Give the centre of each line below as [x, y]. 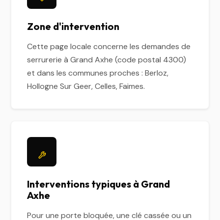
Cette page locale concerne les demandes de [109, 46]
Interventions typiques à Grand [99, 184]
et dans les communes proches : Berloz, [98, 73]
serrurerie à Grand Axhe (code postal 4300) [107, 60]
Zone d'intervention [73, 26]
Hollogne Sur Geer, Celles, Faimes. [86, 86]
